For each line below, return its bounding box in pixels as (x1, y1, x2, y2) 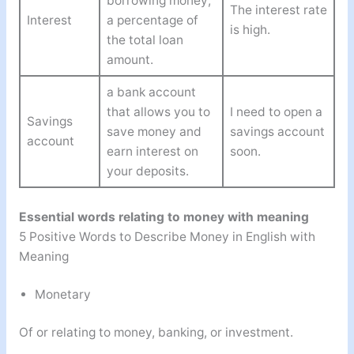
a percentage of (106, 13, 198, 28)
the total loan (106, 32, 183, 48)
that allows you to (106, 104, 210, 120)
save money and (106, 124, 201, 140)
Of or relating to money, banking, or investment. (18, 325, 293, 341)
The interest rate (229, 2, 327, 18)
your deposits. (106, 164, 189, 179)
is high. (229, 22, 270, 38)
